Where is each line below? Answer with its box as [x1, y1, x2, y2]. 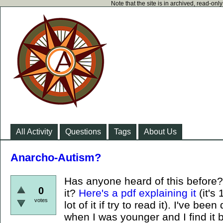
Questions [65, 127, 101, 136]
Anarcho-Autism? [10, 151, 101, 164]
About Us [144, 127, 177, 136]
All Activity [16, 127, 52, 136]
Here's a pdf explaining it [79, 187, 196, 199]
